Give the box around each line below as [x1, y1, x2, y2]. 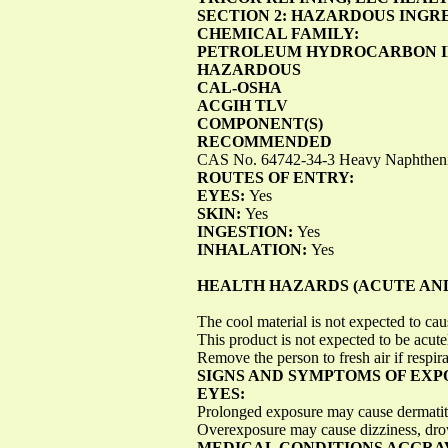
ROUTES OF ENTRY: [197, 168, 354, 186]
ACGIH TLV [197, 96, 288, 114]
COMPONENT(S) [197, 114, 323, 132]
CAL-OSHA [197, 78, 282, 96]
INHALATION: [197, 240, 311, 258]
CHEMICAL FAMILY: [197, 24, 359, 42]
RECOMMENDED [197, 132, 332, 150]
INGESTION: [197, 222, 297, 240]
